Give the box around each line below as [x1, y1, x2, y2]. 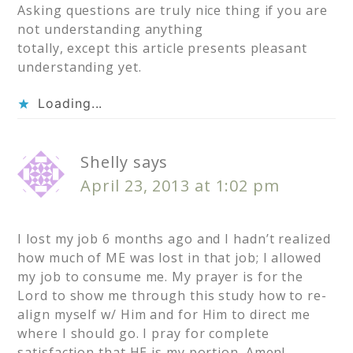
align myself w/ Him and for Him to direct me [17, 306, 310, 324]
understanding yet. [17, 58, 142, 76]
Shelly [80, 151, 128, 173]
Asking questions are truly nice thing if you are [17, 2, 328, 20]
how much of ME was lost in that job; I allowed [17, 249, 321, 267]
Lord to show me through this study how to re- [17, 287, 327, 305]
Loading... [38, 95, 103, 112]
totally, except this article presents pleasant [17, 39, 307, 58]
